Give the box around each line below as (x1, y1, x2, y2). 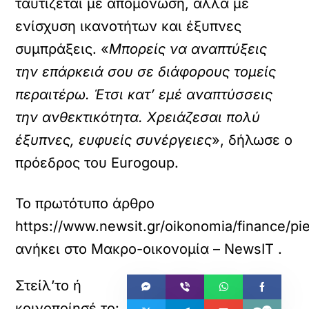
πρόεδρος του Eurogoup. (15, 154, 179, 171)
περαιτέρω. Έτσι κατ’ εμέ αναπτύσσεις (15, 86, 273, 103)
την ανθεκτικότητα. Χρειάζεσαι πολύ (15, 109, 261, 126)
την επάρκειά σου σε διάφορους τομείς (15, 63, 277, 80)
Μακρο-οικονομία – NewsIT (91, 241, 275, 257)
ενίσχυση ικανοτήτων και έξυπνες (15, 18, 242, 34)
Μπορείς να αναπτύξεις (109, 41, 268, 57)
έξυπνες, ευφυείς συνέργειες (15, 132, 212, 148)
